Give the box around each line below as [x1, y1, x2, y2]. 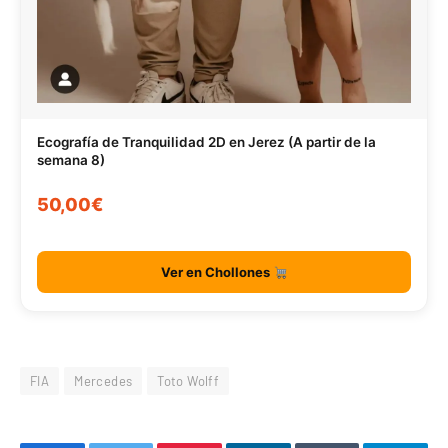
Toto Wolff [157, 373, 220, 390]
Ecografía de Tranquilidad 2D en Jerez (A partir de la [37, 133, 376, 150]
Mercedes [74, 373, 133, 390]
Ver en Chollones [160, 264, 273, 281]
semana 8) [37, 151, 105, 168]
